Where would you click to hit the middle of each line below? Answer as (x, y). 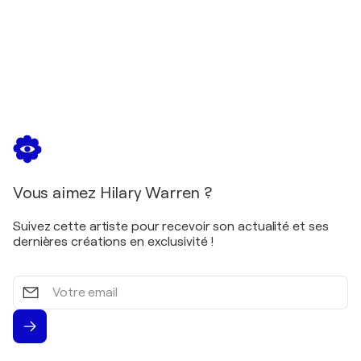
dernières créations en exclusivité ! (114, 242)
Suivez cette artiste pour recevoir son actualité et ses (171, 227)
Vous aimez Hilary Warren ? (112, 193)
